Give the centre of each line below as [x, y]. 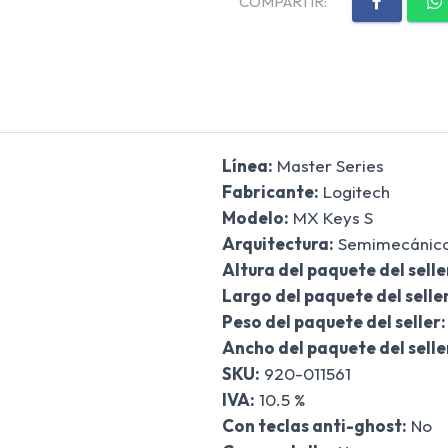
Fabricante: [270, 191]
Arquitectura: [277, 243]
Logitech [354, 191]
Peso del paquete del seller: [333, 321]
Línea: [247, 165]
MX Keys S [330, 217]
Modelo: [255, 217]
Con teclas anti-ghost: [314, 425]
